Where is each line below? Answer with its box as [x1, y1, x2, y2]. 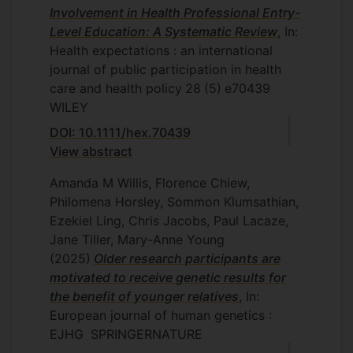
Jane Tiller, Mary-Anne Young [50, 232, 225, 247]
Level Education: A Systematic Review [50, 24, 277, 39]
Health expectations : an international [50, 43, 273, 58]
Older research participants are [94, 251, 281, 266]
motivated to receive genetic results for [50, 269, 286, 285]
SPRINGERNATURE [87, 326, 203, 342]
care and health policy [50, 80, 182, 96]
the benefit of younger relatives [50, 288, 239, 304]
